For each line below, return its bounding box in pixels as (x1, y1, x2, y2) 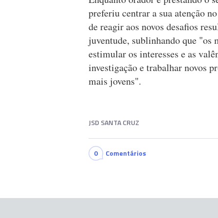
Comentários (106, 148, 146, 159)
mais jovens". (89, 74, 141, 88)
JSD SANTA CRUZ (89, 117, 139, 128)
